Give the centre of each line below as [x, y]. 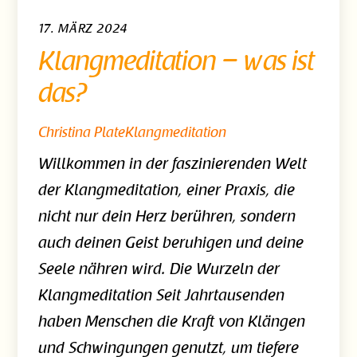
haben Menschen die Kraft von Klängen [171, 322]
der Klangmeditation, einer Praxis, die [166, 191]
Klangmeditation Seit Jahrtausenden [161, 296]
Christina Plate [81, 133]
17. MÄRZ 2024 [83, 29]
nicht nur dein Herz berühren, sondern [167, 217]
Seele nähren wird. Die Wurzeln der [159, 270]
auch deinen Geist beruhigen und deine [171, 243]
